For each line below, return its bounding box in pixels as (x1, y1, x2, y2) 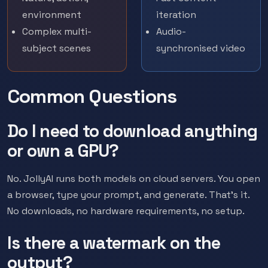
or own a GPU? (7, 140, 119, 162)
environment (22, 8, 81, 21)
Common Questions (7, 84, 177, 108)
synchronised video (156, 42, 245, 54)
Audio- (156, 25, 186, 38)
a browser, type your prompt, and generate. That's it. (7, 188, 249, 201)
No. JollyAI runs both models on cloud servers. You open (7, 172, 260, 185)
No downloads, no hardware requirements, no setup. (7, 205, 245, 217)
